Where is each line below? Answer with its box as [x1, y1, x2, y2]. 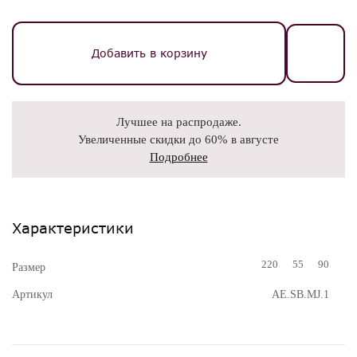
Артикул [12, 288, 53, 300]
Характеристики [12, 219, 134, 237]
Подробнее [149, 151, 208, 163]
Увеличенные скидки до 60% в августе [78, 133, 279, 146]
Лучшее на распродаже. [116, 116, 241, 128]
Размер [12, 261, 45, 273]
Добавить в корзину [91, 46, 207, 60]
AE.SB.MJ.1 [272, 288, 329, 300]
